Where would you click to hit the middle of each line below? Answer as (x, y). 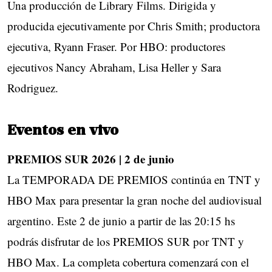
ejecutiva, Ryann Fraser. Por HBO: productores (116, 47)
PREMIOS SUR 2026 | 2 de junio (91, 159)
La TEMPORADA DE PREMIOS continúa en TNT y (134, 180)
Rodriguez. (33, 88)
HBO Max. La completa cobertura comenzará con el (128, 262)
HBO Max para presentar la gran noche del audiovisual (134, 200)
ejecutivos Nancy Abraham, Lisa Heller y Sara (114, 67)
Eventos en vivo (63, 131)
